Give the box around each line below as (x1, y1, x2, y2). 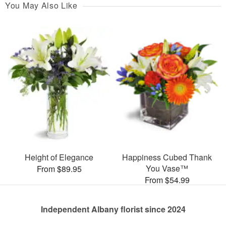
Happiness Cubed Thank (122, 151, 212, 163)
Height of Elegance (25, 151, 93, 163)
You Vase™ (146, 162, 188, 175)
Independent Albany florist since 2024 (40, 203, 186, 215)
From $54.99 (144, 174, 190, 186)
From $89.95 (36, 163, 82, 175)
